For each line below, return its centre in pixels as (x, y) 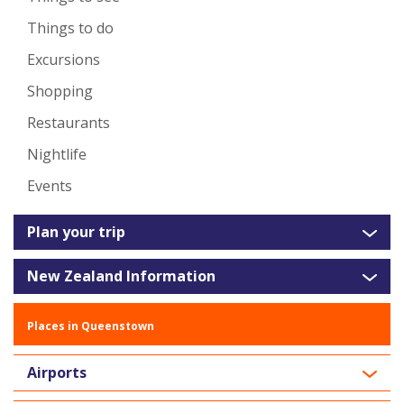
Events (50, 186)
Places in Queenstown (91, 326)
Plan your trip (76, 232)
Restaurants (69, 123)
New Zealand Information (121, 276)
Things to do (70, 28)
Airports (57, 373)
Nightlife (57, 155)
